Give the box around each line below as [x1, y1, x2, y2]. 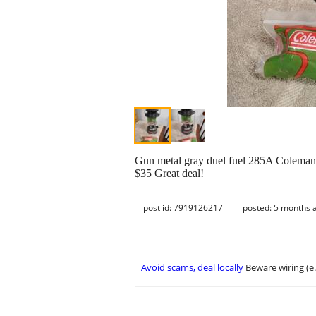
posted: [243, 201, 274, 214]
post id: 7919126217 [143, 201, 223, 214]
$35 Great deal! [135, 167, 204, 180]
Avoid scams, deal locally [141, 261, 243, 274]
